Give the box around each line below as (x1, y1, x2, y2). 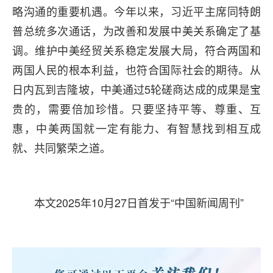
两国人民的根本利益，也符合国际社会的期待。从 (12, 62, 261, 77)
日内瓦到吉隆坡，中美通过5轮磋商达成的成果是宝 (12, 81, 261, 97)
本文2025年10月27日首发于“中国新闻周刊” (34, 194, 244, 210)
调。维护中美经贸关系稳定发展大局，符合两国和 (12, 42, 261, 58)
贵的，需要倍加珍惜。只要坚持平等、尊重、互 (12, 101, 261, 116)
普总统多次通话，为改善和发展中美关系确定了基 (12, 23, 261, 38)
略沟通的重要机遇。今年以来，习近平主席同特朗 (12, 3, 261, 19)
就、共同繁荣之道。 (12, 140, 111, 155)
